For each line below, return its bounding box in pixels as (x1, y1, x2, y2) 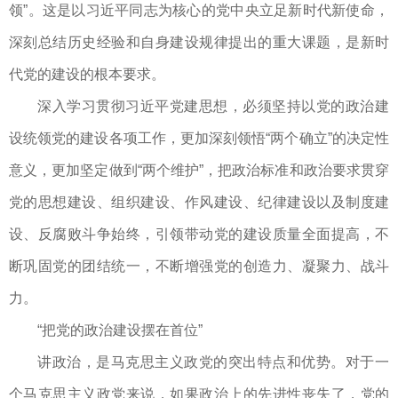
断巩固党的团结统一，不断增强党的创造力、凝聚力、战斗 (9, 259, 389, 275)
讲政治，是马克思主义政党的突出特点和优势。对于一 (37, 354, 389, 370)
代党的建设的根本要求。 (9, 67, 165, 83)
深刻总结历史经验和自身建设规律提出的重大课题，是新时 (9, 35, 389, 51)
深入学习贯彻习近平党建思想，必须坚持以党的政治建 (37, 99, 389, 115)
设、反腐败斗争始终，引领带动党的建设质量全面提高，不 (9, 227, 389, 243)
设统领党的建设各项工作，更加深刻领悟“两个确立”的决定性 (9, 131, 389, 147)
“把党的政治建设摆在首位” (37, 322, 203, 338)
